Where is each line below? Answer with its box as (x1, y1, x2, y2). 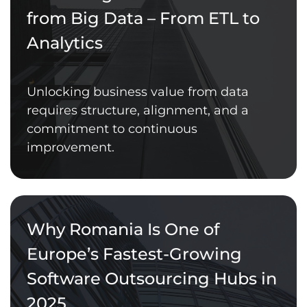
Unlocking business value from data (27, 84, 249, 99)
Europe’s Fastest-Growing (27, 243, 242, 264)
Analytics (27, 32, 103, 53)
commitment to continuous (27, 121, 197, 136)
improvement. (27, 139, 114, 155)
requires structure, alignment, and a (27, 102, 249, 118)
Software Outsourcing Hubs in (27, 268, 277, 288)
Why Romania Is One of (27, 219, 219, 239)
